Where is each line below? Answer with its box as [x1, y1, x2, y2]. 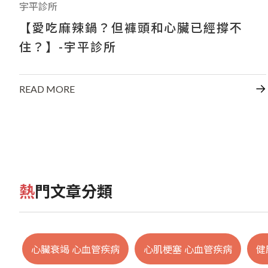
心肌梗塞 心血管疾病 [144, 242, 232, 257]
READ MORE [19, 83, 75, 95]
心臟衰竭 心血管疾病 [31, 242, 120, 257]
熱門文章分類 [35, 179, 112, 202]
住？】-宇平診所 [19, 37, 117, 55]
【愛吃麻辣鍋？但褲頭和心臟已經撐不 [19, 18, 243, 36]
